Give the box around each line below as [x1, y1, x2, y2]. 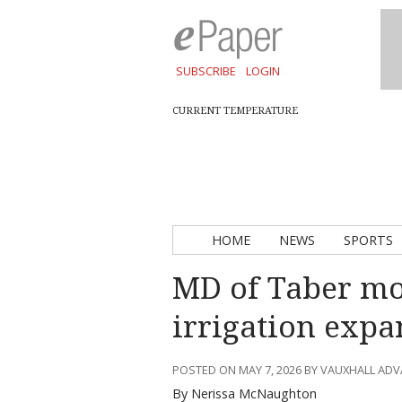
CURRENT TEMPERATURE [172, 105, 298, 117]
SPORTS [344, 232, 393, 249]
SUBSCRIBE [175, 63, 236, 79]
